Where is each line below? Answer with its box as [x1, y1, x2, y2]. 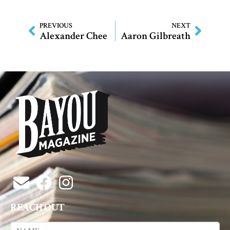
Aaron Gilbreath [121, 29, 190, 43]
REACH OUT [10, 201, 65, 215]
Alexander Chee [40, 29, 107, 43]
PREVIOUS [40, 21, 72, 30]
